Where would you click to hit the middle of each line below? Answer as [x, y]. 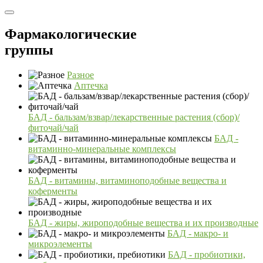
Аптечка [91, 85]
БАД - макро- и [198, 233]
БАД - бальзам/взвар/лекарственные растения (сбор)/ [134, 117]
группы [29, 50]
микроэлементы [60, 244]
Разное [80, 75]
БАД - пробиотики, [207, 254]
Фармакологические [71, 34]
